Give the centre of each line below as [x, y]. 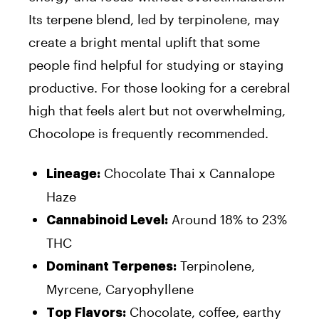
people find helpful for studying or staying [156, 64]
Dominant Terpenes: [111, 266]
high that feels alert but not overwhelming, [157, 110]
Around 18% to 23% [228, 219]
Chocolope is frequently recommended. [148, 133]
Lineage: [73, 173]
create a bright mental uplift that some [144, 42]
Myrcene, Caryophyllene [120, 289]
